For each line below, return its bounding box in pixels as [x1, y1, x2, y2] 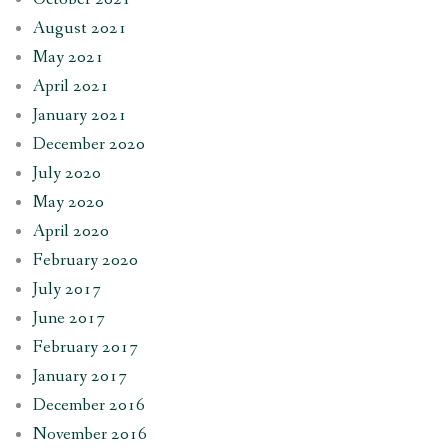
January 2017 [32, 364, 127, 388]
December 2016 [32, 393, 145, 417]
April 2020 [32, 219, 109, 243]
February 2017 [32, 335, 138, 359]
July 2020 [32, 161, 101, 185]
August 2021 [32, 16, 127, 40]
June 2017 [32, 306, 105, 330]
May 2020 [32, 190, 104, 214]
